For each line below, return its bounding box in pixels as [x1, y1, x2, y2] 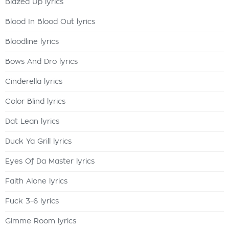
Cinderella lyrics [5, 78, 62, 85]
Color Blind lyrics [5, 98, 65, 105]
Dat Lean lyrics [5, 118, 59, 125]
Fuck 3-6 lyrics [5, 198, 59, 205]
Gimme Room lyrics [5, 218, 76, 225]
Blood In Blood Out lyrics [5, 18, 95, 26]
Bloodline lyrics [5, 38, 59, 45]
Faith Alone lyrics [5, 178, 67, 185]
